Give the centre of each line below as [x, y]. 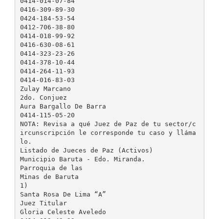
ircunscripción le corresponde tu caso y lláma [108, 132]
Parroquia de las [51, 168]
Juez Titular [43, 203]
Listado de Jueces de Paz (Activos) [86, 150]
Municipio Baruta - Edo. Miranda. [82, 159]
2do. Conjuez [43, 97]
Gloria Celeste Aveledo [63, 212]
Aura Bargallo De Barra [63, 106]
